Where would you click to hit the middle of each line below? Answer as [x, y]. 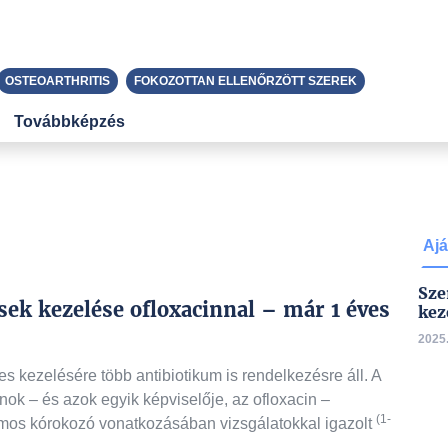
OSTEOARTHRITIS [57, 80]
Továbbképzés [69, 121]
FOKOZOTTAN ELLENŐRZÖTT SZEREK [245, 80]
